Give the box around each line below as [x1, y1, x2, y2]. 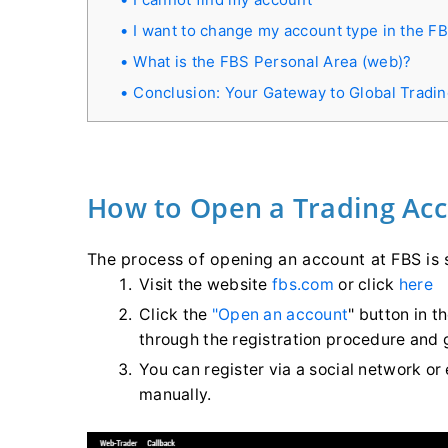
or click [334, 275, 399, 294]
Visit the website [139, 275, 273, 294]
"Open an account [211, 305, 349, 324]
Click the [139, 305, 212, 324]
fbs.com [272, 275, 335, 294]
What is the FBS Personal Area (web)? [133, 52, 412, 71]
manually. [139, 385, 212, 404]
